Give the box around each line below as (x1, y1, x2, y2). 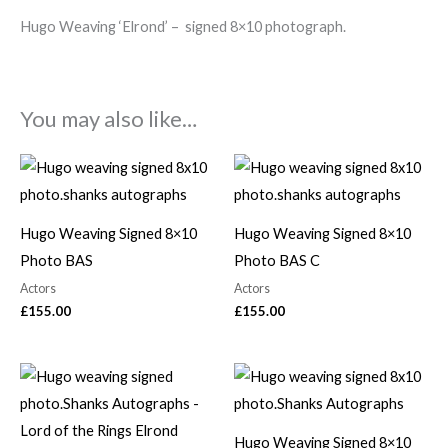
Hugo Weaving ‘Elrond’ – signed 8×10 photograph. (20, 18, 346, 36)
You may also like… (20, 104, 197, 132)
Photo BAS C (234, 251, 320, 269)
